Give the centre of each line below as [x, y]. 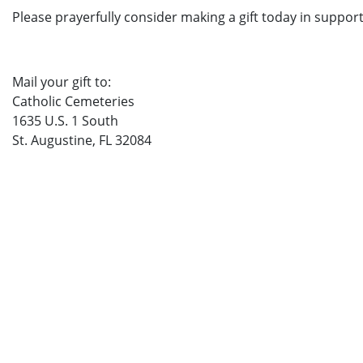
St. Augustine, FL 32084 [82, 141]
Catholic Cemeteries [73, 102]
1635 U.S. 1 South [65, 121]
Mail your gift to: [62, 82]
